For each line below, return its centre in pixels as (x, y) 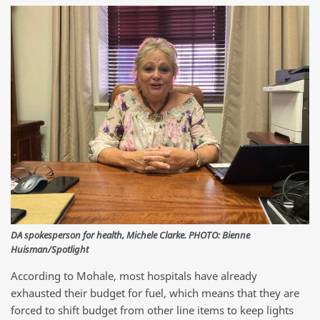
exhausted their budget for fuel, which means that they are (155, 293)
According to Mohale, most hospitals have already (134, 276)
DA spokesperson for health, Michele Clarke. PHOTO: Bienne (130, 235)
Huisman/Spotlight (50, 249)
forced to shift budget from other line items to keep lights (152, 310)
